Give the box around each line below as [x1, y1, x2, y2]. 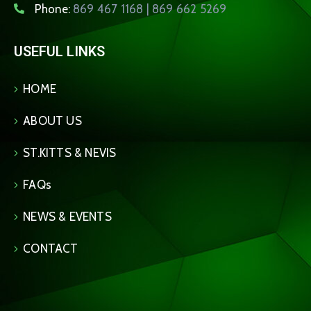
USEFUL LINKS [14, 43, 105, 60]
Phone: [35, 2, 73, 16]
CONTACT [23, 242, 78, 255]
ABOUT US [23, 114, 82, 128]
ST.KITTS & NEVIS [23, 146, 117, 160]
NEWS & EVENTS [23, 210, 112, 224]
